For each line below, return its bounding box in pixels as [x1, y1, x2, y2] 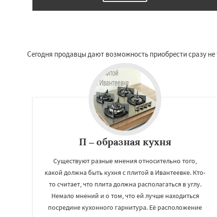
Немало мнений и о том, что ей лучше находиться [51, 191, 199, 200]
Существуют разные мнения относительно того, [53, 156, 197, 165]
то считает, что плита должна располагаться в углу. [48, 180, 201, 188]
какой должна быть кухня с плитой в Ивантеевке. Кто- [45, 168, 205, 177]
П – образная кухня [78, 136, 171, 148]
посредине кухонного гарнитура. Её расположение [48, 203, 202, 212]
